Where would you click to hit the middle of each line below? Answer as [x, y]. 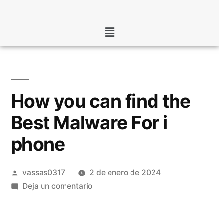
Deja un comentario [57, 186]
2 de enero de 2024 [125, 173]
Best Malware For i [89, 123]
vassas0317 [44, 173]
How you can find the [101, 101]
